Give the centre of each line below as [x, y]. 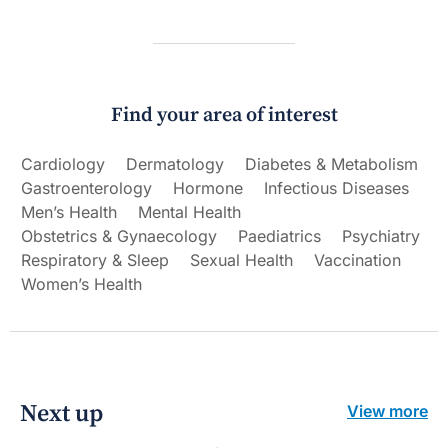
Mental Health [189, 211]
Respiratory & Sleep [95, 259]
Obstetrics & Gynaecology [119, 235]
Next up [61, 413]
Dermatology [175, 163]
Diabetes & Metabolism [331, 163]
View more [387, 410]
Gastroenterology [86, 187]
